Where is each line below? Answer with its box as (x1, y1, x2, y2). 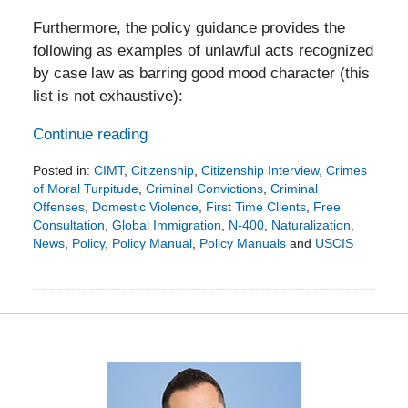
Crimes (325, 162, 367, 178)
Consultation (32, 217, 105, 232)
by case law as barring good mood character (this (32, 64, 370, 82)
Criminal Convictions (145, 180, 263, 196)
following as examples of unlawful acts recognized (32, 41, 373, 59)
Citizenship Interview (200, 162, 319, 178)
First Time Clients (205, 199, 306, 214)
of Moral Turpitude (32, 180, 138, 196)
